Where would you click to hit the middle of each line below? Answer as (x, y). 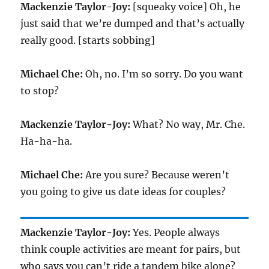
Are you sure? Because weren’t (156, 175)
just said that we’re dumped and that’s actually (133, 23)
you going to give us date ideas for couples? (123, 192)
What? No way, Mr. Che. (188, 124)
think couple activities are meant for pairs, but (131, 249)
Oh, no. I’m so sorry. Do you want (163, 74)
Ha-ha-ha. (47, 141)
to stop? (40, 91)
